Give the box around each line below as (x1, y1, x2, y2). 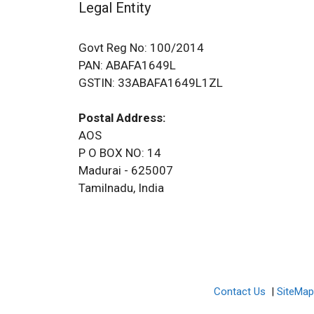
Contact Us (213, 285, 268, 298)
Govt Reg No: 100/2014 (78, 40, 204, 55)
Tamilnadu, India (78, 181, 164, 195)
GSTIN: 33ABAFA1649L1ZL (78, 75, 223, 90)
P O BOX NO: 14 (78, 146, 161, 160)
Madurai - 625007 (78, 163, 173, 177)
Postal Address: (78, 111, 165, 125)
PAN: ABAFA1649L (78, 57, 176, 72)
